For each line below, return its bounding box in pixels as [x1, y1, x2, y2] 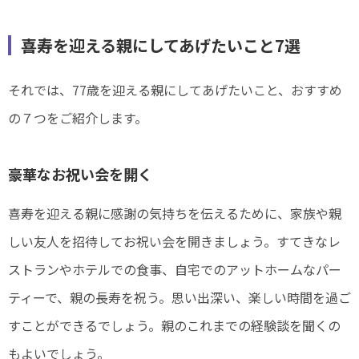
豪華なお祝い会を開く [8, 163, 152, 184]
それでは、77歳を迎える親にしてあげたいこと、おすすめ [8, 79, 342, 99]
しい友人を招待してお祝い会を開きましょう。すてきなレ [8, 231, 341, 251]
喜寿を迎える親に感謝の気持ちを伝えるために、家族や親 [8, 203, 341, 223]
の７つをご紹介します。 [8, 107, 147, 127]
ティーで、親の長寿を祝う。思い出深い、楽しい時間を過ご [8, 287, 351, 307]
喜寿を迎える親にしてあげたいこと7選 [21, 33, 301, 57]
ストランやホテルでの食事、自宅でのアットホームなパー [8, 259, 341, 279]
